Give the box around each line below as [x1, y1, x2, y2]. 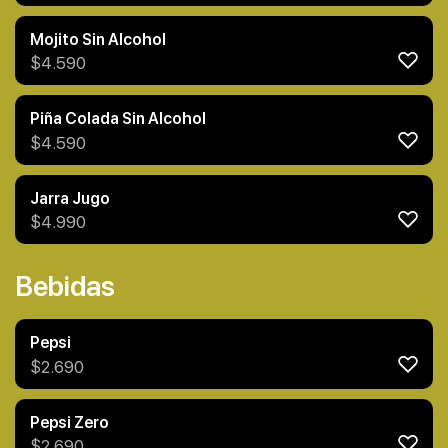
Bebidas [15, 269, 115, 304]
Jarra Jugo [30, 188, 110, 208]
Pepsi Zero [30, 412, 109, 432]
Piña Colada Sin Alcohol [30, 109, 206, 129]
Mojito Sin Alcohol [30, 29, 166, 49]
